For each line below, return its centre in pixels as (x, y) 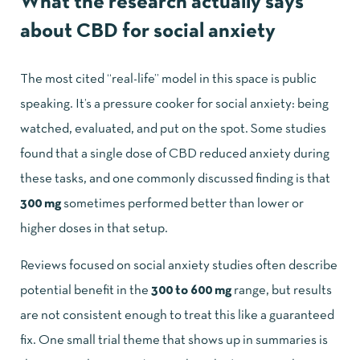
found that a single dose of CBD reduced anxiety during (175, 153)
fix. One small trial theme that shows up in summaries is (174, 340)
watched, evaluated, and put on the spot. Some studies (173, 129)
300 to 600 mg (191, 290)
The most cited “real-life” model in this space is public (168, 79)
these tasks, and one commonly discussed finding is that (175, 178)
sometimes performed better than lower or (182, 203)
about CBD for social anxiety (148, 31)
